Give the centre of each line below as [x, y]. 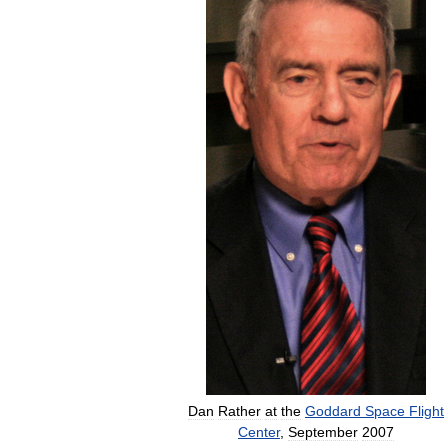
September [323, 432]
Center [259, 432]
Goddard [333, 411]
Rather [239, 411]
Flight [426, 411]
